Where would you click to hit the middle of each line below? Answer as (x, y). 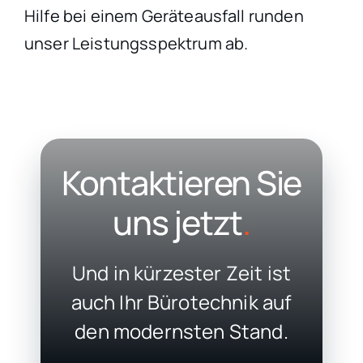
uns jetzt (178, 222)
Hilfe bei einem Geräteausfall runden (164, 16)
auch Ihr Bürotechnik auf (181, 301)
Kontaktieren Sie (181, 182)
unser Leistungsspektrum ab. (136, 44)
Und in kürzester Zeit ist (182, 272)
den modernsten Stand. (181, 331)
